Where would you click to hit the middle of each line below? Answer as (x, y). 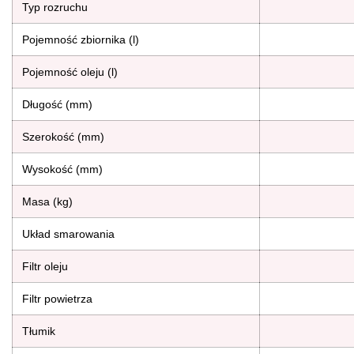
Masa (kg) (47, 201)
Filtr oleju (45, 266)
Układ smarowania (68, 233)
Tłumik (39, 331)
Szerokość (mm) (63, 136)
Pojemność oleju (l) (70, 72)
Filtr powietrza (57, 298)
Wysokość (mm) (62, 169)
